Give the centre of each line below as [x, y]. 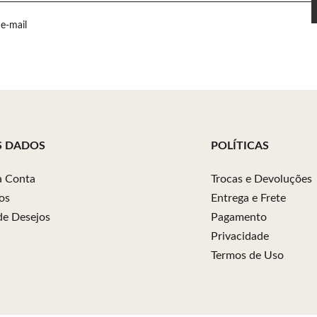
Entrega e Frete [248, 198]
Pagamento [239, 217]
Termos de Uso [247, 255]
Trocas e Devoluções [261, 179]
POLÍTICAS [240, 146]
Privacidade [240, 236]
